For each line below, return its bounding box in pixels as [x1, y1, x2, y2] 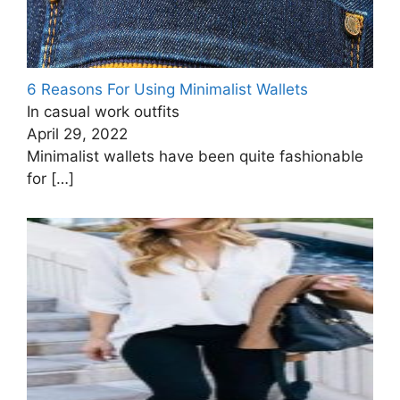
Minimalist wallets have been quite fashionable [27, 147, 363, 166]
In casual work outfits [27, 103, 179, 121]
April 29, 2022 [27, 125, 128, 144]
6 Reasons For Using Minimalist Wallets [27, 80, 308, 99]
